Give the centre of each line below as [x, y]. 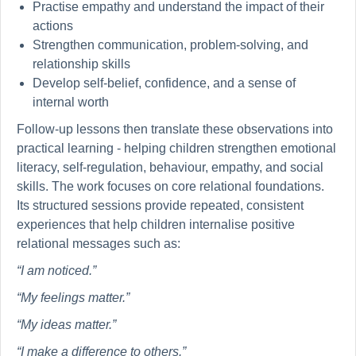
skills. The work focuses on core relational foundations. [170, 187]
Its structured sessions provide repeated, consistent [160, 206]
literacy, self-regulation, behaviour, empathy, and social [170, 168]
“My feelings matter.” [73, 298]
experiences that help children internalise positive [156, 225]
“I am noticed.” [56, 271]
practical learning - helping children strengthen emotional [176, 149]
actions [53, 26]
